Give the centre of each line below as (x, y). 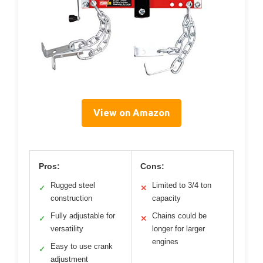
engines (165, 241)
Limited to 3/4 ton (182, 185)
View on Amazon (131, 112)
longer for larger (178, 228)
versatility (67, 228)
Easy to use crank (82, 246)
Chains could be (179, 215)
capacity (166, 198)
